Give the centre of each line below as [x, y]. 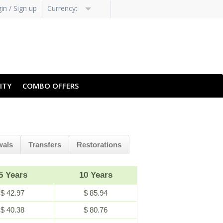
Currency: [63, 8]
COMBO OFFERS [51, 86]
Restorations [99, 145]
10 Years [96, 175]
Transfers [45, 145]
